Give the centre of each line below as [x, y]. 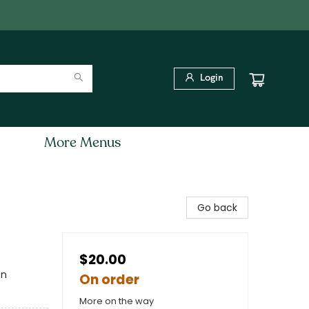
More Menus [82, 142]
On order [109, 280]
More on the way [117, 301]
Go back [217, 208]
